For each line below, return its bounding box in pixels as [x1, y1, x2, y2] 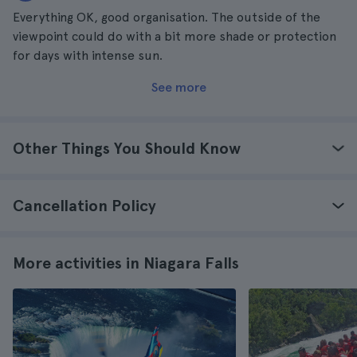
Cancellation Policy [13, 196, 156, 215]
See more [151, 80, 206, 95]
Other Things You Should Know [13, 139, 241, 158]
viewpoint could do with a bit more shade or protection [13, 29, 336, 44]
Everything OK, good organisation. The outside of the [13, 10, 320, 25]
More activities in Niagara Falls [13, 253, 239, 273]
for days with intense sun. [13, 48, 163, 63]
